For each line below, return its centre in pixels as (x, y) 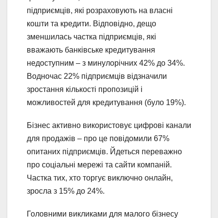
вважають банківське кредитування (91, 50)
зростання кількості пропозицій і (85, 89)
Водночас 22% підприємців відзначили (97, 76)
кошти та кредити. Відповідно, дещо (91, 23)
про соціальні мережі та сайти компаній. (99, 164)
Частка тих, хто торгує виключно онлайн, (100, 178)
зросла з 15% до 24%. (66, 191)
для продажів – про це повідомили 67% (98, 138)
